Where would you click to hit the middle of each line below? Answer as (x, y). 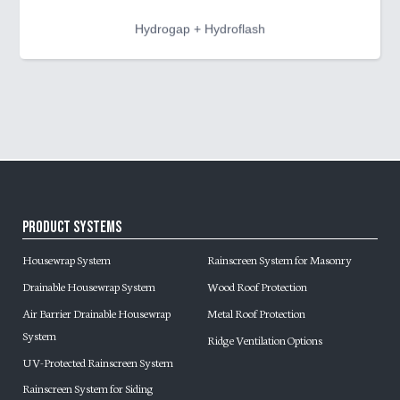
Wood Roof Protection (257, 286)
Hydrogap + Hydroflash (200, 28)
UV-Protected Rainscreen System (97, 361)
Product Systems (71, 227)
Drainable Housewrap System (88, 286)
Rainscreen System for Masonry (279, 259)
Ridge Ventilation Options (265, 339)
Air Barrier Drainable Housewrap (96, 312)
